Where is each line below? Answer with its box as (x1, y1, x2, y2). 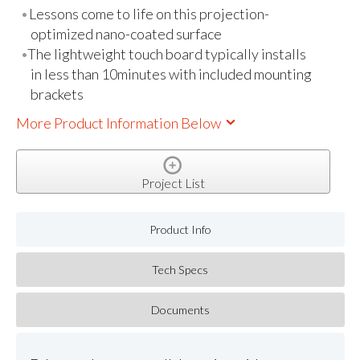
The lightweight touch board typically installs (27, 45, 307, 63)
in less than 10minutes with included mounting (30, 65, 312, 84)
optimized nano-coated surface (30, 25, 222, 43)
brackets (30, 85, 84, 104)
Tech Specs (152, 262, 209, 276)
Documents (150, 303, 210, 317)
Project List (141, 174, 205, 190)
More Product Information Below (15, 113, 223, 132)
